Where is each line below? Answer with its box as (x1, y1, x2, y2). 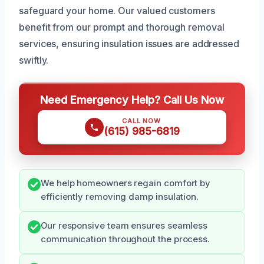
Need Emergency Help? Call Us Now (40, 93, 224, 106)
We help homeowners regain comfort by (41, 177, 211, 189)
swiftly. (19, 54, 49, 66)
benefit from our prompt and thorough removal (19, 21, 225, 33)
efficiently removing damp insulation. (41, 191, 199, 202)
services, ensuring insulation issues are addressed (19, 37, 240, 49)
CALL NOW (122, 116, 161, 125)
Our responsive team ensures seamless (41, 220, 208, 231)
